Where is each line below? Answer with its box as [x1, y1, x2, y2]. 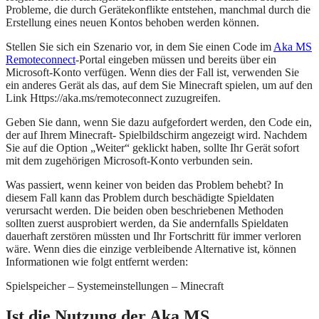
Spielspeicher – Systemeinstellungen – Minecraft [6, 280, 224, 293]
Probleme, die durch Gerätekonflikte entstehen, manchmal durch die [6, 4, 310, 16]
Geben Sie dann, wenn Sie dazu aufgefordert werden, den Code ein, [6, 116, 312, 129]
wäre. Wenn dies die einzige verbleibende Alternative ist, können [6, 243, 296, 256]
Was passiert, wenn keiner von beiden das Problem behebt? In [6, 179, 283, 192]
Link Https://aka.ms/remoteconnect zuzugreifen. [6, 92, 221, 105]
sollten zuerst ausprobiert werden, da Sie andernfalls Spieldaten [6, 217, 288, 230]
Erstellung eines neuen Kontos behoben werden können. [6, 16, 259, 29]
